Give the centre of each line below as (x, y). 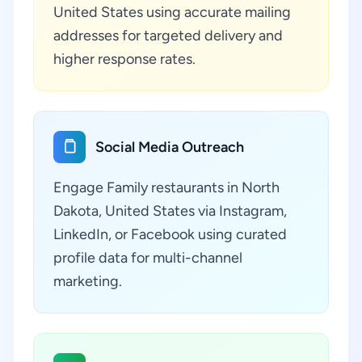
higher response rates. (124, 59)
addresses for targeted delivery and (168, 36)
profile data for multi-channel (148, 258)
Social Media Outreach (170, 147)
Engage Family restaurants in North (166, 187)
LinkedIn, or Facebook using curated (170, 234)
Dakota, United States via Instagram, (170, 211)
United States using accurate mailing (172, 12)
